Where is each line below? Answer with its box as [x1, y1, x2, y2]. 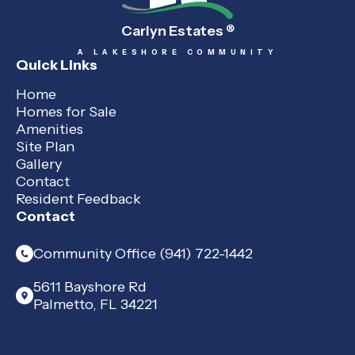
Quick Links [16, 56, 97, 74]
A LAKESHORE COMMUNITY [77, 48, 278, 57]
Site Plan [16, 138, 74, 156]
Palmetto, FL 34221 [33, 296, 158, 314]
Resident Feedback [16, 190, 141, 208]
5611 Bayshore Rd [33, 278, 147, 296]
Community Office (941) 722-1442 [33, 245, 253, 263]
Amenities [16, 120, 83, 139]
